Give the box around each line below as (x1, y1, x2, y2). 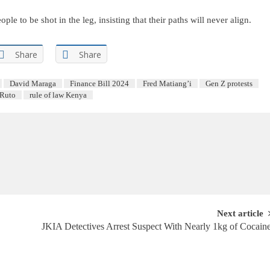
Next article (217, 209, 264, 218)
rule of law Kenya (30, 90, 87, 99)
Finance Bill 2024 (70, 79, 129, 88)
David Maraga (10, 79, 56, 88)
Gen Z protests (206, 79, 253, 88)
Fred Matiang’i (143, 79, 192, 88)
